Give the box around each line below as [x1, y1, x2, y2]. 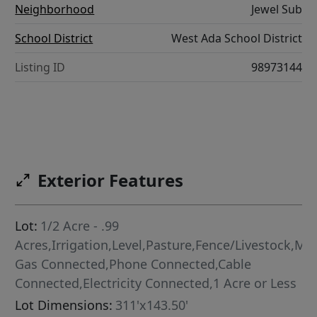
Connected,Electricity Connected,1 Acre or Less [15, 275, 297, 292]
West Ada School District [171, 30, 302, 47]
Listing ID [15, 59, 66, 76]
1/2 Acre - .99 [40, 217, 120, 235]
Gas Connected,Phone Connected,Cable [15, 255, 252, 273]
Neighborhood [15, 1, 95, 18]
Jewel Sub [250, 1, 302, 18]
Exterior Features [38, 168, 184, 192]
